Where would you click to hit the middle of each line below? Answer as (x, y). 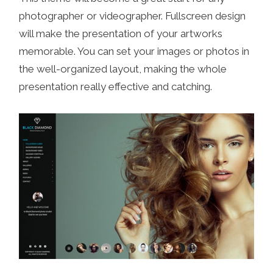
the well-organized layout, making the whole (123, 69)
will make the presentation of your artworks (121, 33)
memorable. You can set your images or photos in (134, 51)
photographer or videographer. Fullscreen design (133, 16)
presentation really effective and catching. (116, 86)
